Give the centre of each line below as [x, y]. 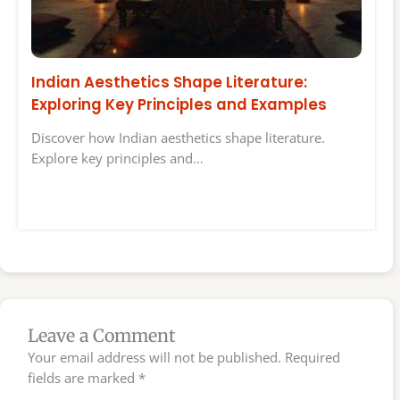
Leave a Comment [102, 335]
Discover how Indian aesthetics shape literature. [178, 137]
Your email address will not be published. [155, 357]
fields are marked [83, 377]
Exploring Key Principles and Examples [179, 104]
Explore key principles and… [117, 158]
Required [313, 357]
